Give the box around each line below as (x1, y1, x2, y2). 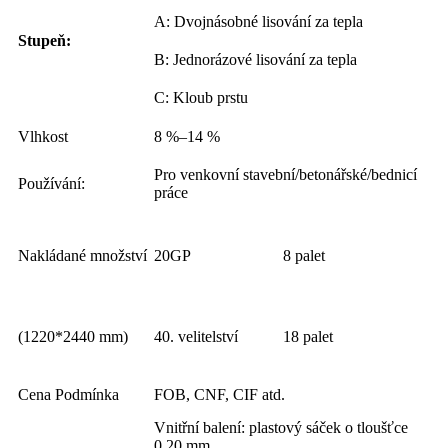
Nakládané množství (18, 247, 147, 265)
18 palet (283, 328, 333, 346)
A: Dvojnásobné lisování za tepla (154, 13, 363, 31)
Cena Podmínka (18, 386, 119, 404)
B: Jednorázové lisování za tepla (154, 51, 357, 69)
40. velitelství (154, 328, 238, 346)
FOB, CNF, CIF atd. (154, 386, 285, 404)
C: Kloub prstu (154, 89, 248, 107)
